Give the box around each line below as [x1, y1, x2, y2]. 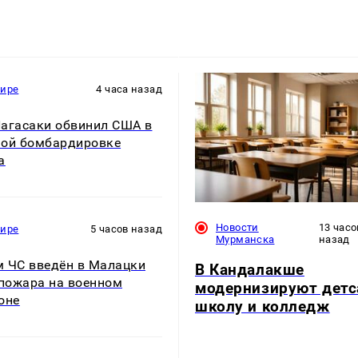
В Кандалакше [195, 260, 304, 279]
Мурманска [216, 233, 275, 245]
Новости [216, 221, 259, 233]
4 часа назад [96, 83, 162, 96]
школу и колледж [195, 296, 330, 316]
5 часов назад [90, 223, 162, 236]
